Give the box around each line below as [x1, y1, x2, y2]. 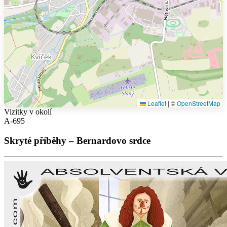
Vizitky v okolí [4, 107, 52, 117]
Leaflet [146, 99, 166, 108]
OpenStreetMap [177, 99, 220, 108]
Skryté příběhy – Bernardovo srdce [4, 135, 150, 146]
